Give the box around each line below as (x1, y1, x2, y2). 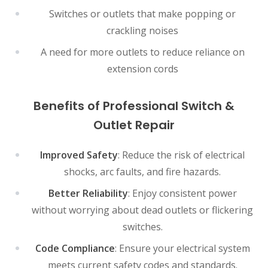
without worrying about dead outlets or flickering (32, 203, 253, 217)
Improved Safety (40, 148, 118, 162)
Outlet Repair (93, 116, 175, 133)
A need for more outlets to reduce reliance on (40, 45, 245, 59)
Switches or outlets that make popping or (49, 7, 236, 20)
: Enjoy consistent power (127, 186, 237, 200)
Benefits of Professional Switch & (33, 97, 234, 114)
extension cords (106, 62, 178, 75)
